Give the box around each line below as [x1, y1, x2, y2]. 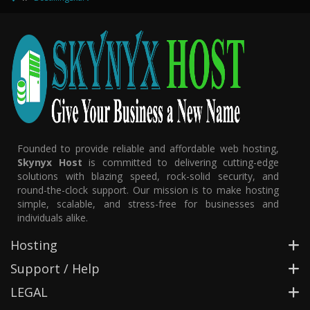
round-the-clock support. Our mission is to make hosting [17, 183, 279, 197]
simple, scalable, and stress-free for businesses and [17, 197, 279, 210]
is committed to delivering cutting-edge [82, 155, 279, 169]
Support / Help [10, 259, 100, 277]
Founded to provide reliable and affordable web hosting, [17, 141, 279, 155]
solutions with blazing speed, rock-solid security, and [17, 169, 279, 183]
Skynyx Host [17, 155, 82, 169]
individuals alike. [17, 210, 88, 224]
